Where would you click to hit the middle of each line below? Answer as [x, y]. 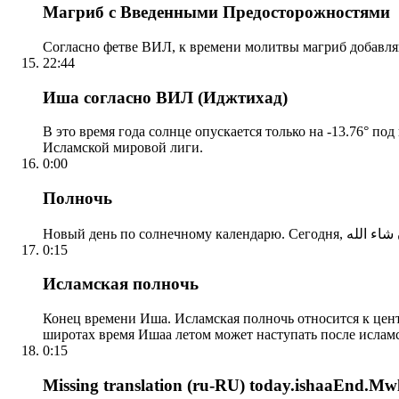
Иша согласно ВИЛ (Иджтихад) [165, 97]
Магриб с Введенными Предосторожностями [216, 12]
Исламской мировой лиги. [123, 148]
